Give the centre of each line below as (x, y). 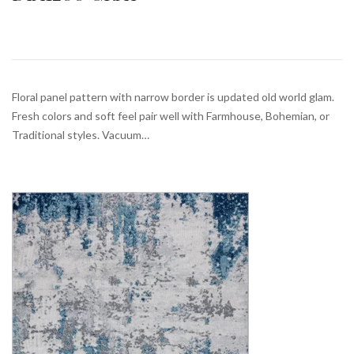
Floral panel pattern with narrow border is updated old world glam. (173, 97)
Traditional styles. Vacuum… (81, 135)
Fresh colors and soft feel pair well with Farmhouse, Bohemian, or (171, 116)
